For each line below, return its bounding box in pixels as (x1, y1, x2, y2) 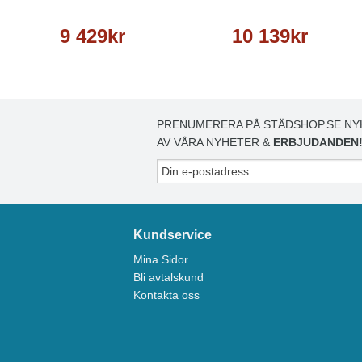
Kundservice (133, 228, 212, 242)
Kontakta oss (133, 288, 200, 302)
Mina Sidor (133, 253, 188, 267)
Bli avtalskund (133, 271, 204, 284)
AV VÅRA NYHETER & (157, 136, 274, 149)
